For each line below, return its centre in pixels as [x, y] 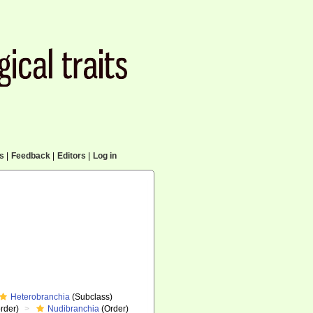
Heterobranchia [41, 297]
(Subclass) [92, 297]
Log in [104, 156]
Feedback [30, 156]
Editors [71, 156]
